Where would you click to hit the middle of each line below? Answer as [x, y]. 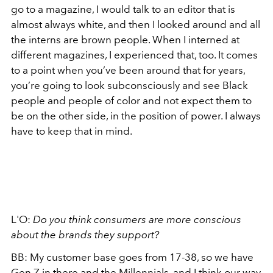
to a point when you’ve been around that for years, [128, 70]
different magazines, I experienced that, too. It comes [134, 55]
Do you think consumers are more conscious [137, 219]
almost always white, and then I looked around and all [136, 24]
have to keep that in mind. [72, 131]
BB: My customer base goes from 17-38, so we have [132, 257]
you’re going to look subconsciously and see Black [129, 85]
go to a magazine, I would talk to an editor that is [123, 9]
